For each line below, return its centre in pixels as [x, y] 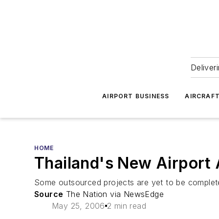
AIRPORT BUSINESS [136, 96]
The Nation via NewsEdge [114, 194]
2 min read [126, 206]
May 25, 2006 [78, 206]
